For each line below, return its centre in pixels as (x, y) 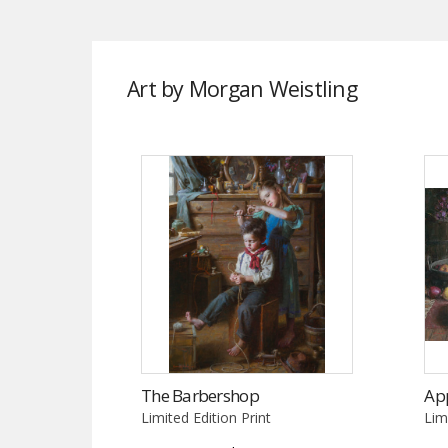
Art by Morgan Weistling (242, 88)
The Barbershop (200, 396)
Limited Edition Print (206, 418)
